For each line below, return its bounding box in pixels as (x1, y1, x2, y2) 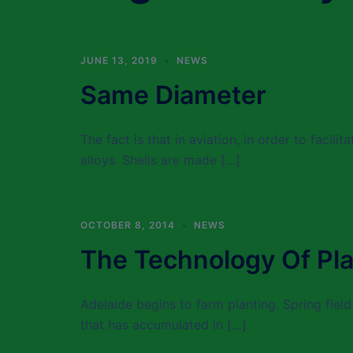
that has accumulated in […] (80, 317, 247, 333)
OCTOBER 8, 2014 (80, 219, 175, 231)
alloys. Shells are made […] (80, 152, 240, 168)
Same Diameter (80, 80, 266, 110)
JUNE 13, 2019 (80, 54, 158, 66)
